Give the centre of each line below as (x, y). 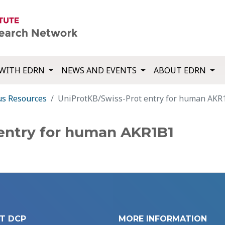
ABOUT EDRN (181, 71)
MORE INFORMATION (163, 219)
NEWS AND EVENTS (100, 71)
